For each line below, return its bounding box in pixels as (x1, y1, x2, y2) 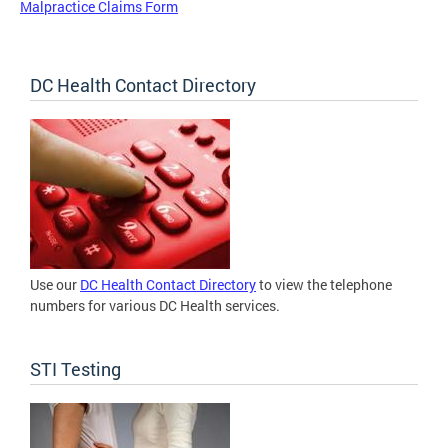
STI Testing (30, 357, 121, 382)
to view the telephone (256, 275, 392, 295)
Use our (30, 275, 80, 295)
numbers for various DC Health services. (30, 296, 280, 316)
